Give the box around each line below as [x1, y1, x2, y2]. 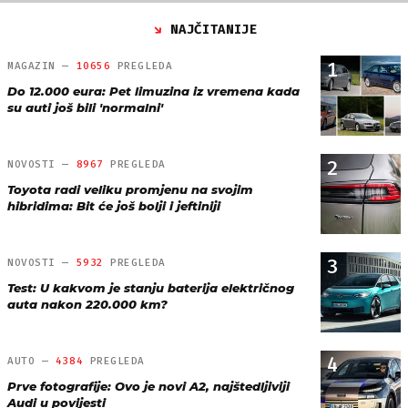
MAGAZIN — [7, 59, 76, 72]
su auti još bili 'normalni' [7, 99, 163, 115]
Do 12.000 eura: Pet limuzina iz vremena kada [7, 83, 300, 98]
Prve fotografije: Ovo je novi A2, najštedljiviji [7, 378, 290, 393]
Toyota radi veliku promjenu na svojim [7, 181, 253, 197]
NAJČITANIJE [170, 21, 258, 37]
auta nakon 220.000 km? [7, 296, 168, 311]
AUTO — [7, 354, 56, 367]
